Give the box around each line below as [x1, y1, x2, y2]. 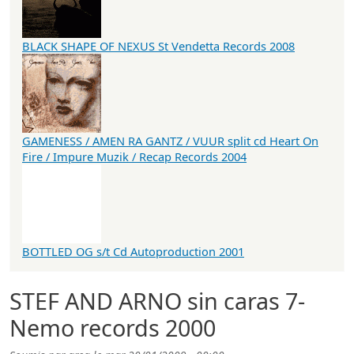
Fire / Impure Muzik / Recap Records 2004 [22, 149, 247, 165]
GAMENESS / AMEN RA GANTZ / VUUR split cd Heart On [22, 133, 318, 149]
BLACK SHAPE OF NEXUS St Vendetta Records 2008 [22, 38, 295, 55]
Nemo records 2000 [9, 312, 216, 344]
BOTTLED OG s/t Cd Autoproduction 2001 [22, 243, 244, 260]
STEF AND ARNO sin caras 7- [9, 285, 305, 317]
